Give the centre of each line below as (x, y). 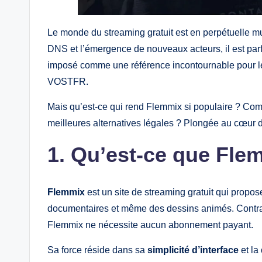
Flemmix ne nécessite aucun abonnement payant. (150, 225)
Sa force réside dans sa (97, 250)
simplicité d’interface (193, 250)
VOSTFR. (68, 82)
